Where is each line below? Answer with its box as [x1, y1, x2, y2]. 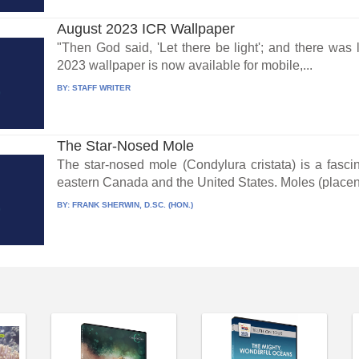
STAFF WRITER [72, 83, 131, 92]
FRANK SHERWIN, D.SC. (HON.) [72, 200, 194, 209]
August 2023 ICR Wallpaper [57, 20, 236, 37]
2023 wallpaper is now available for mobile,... [57, 58, 313, 72]
